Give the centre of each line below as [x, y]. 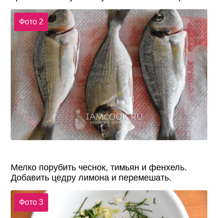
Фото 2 [31, 21]
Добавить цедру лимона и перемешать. [91, 177]
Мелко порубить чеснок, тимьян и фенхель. [99, 167]
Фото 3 [31, 202]
